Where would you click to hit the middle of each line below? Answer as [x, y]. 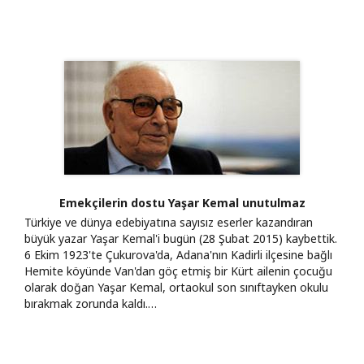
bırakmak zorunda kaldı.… [91, 303]
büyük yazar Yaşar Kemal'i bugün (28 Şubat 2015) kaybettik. [181, 238]
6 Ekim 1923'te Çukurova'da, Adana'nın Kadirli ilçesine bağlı [178, 254]
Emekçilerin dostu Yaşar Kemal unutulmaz [182, 202]
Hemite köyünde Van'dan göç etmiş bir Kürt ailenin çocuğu [178, 271]
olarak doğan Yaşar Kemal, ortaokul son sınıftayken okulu [176, 287]
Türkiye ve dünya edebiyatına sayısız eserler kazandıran [169, 222]
